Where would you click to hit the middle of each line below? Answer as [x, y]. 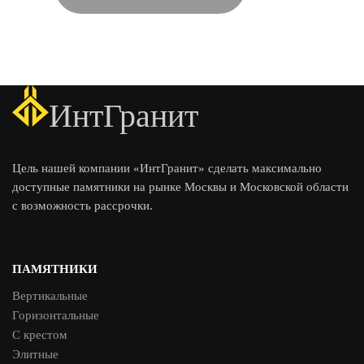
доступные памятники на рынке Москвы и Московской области [180, 186]
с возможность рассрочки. [82, 205]
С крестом [40, 334]
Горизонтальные [56, 315]
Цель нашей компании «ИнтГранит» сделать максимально [167, 168]
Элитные [35, 354]
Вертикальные [50, 295]
